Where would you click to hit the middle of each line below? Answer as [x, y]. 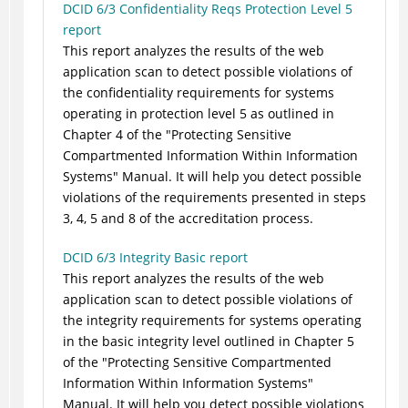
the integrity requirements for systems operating [212, 321]
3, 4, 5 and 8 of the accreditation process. [188, 219]
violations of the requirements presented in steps [214, 198]
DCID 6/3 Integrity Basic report [155, 258]
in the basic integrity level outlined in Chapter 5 [208, 342]
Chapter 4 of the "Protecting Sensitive [177, 135]
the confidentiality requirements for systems [198, 93]
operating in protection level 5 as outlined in [198, 114]
